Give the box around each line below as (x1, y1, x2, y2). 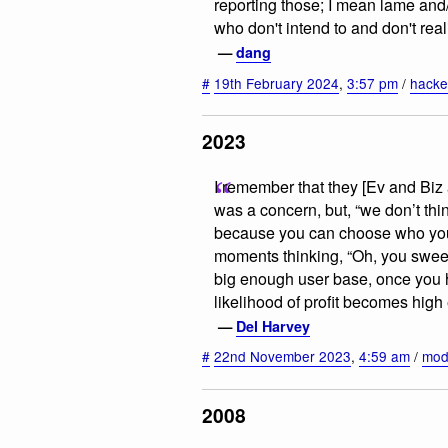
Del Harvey (236, 315, 310, 336)
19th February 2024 (214, 72, 339, 93)
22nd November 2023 (214, 346, 351, 367)
